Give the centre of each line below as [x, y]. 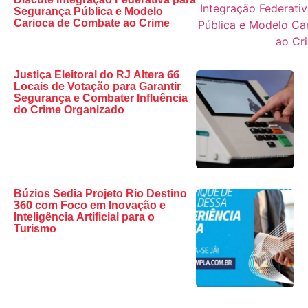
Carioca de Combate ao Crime [92, 24]
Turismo [35, 230]
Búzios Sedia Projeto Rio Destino [100, 195]
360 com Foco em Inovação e [90, 206]
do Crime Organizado [69, 111]
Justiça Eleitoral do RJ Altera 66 [97, 76]
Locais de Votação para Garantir [97, 87]
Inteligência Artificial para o [84, 218]
